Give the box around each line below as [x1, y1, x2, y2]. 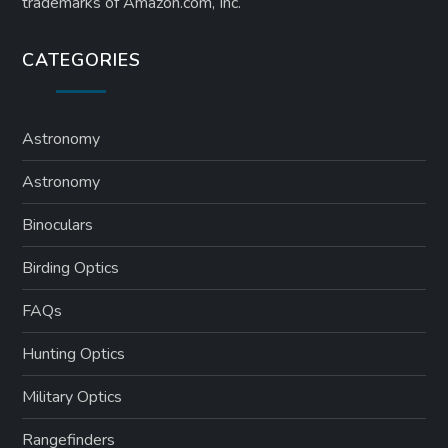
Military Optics [22, 386, 123, 409]
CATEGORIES [22, 48, 141, 73]
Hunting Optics [22, 343, 126, 366]
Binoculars [22, 214, 94, 237]
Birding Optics [22, 257, 120, 280]
